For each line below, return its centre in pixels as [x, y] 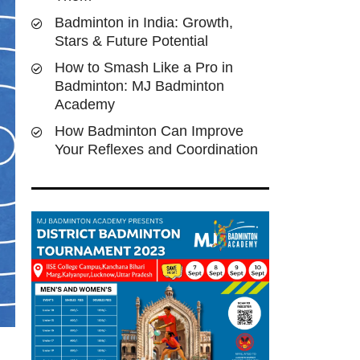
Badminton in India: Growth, [144, 22]
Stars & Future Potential [131, 41]
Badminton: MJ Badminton [139, 86]
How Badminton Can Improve [149, 131]
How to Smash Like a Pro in [144, 67]
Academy [85, 104]
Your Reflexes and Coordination [156, 149]
